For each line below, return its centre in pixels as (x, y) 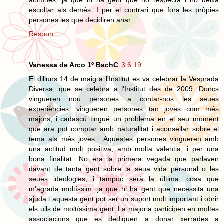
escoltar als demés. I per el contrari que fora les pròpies (124, 10)
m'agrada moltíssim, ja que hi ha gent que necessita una (124, 189)
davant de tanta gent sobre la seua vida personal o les (124, 169)
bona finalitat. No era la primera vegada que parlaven (124, 159)
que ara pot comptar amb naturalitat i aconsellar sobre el (124, 129)
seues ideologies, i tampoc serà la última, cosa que (124, 179)
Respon (41, 34)
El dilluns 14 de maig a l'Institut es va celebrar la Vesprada (124, 79)
